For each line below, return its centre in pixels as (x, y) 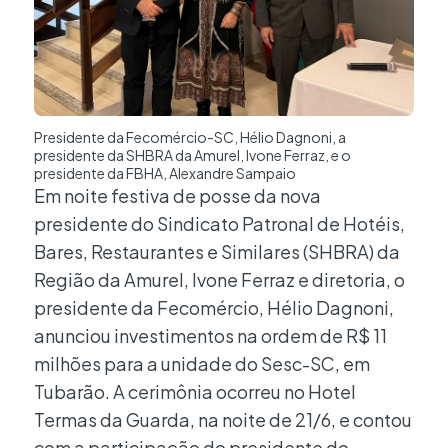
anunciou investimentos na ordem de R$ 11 (210, 335)
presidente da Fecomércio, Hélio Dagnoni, (214, 307)
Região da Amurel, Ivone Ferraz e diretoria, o (219, 279)
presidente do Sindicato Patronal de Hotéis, (219, 223)
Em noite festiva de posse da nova (177, 195)
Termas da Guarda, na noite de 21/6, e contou (223, 419)
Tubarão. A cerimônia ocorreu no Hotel (195, 391)
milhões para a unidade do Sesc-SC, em (202, 363)
